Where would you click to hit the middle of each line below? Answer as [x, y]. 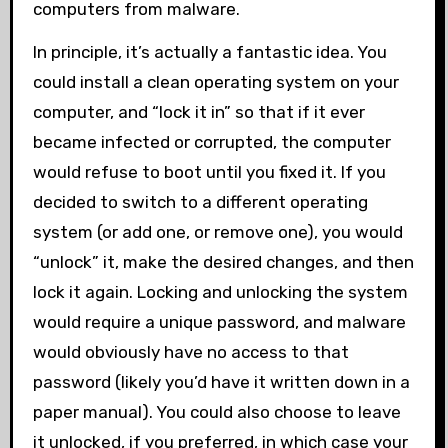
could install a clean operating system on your [215, 82]
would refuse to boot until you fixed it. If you [209, 172]
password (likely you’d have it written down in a [221, 382]
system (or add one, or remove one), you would [217, 232]
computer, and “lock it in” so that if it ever [198, 112]
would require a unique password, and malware [219, 322]
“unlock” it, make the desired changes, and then [223, 262]
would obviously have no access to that [190, 352]
